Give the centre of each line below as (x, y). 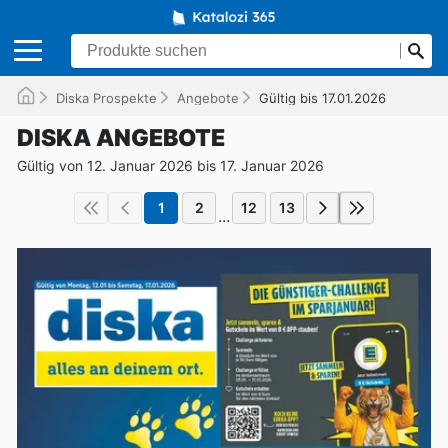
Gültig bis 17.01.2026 (322, 97)
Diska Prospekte (106, 97)
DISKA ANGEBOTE (121, 137)
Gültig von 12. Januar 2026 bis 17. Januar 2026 (170, 165)
